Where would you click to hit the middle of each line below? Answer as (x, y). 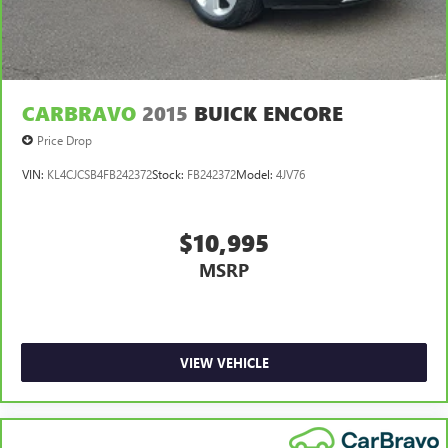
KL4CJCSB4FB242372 (99, 173)
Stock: (169, 173)
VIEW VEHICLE (224, 362)
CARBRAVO (79, 113)
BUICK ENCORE (268, 113)
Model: (256, 173)
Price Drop (64, 139)
